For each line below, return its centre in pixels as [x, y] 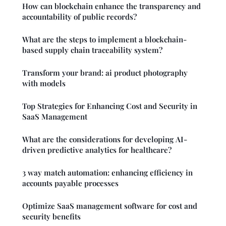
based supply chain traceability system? [92, 50]
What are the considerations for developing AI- [105, 139]
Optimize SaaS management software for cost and [110, 206]
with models [44, 83]
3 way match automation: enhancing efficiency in [107, 172]
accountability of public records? [79, 16]
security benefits [51, 216]
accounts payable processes [70, 183]
